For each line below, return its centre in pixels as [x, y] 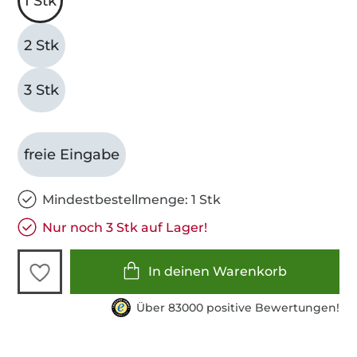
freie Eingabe [72, 154]
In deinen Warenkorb [218, 272]
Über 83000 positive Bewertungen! [237, 307]
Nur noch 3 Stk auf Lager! [125, 227]
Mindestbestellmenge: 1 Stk [132, 199]
